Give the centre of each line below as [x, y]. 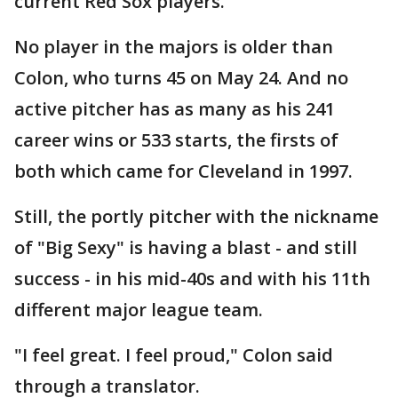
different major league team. [139, 310]
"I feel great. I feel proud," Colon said [174, 355]
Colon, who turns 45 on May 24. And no [181, 78]
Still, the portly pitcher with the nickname [196, 217]
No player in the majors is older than [174, 47]
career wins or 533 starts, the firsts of [176, 140]
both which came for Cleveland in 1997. [183, 171]
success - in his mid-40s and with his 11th [192, 279]
